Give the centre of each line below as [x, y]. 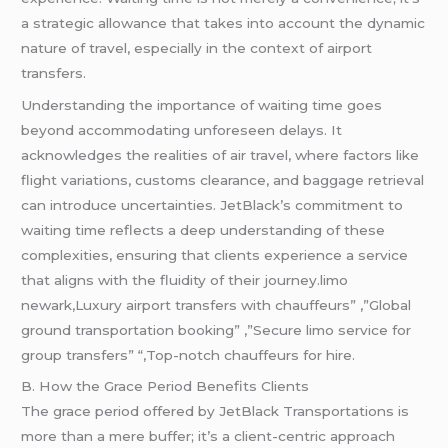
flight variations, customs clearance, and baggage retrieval [223, 179]
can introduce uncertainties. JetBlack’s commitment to [212, 204]
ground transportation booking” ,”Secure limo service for [216, 329]
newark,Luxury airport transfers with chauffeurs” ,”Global [216, 304]
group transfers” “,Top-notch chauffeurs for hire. [188, 354]
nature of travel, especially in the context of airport [197, 47]
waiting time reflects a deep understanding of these [203, 229]
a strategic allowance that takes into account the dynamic [223, 22]
